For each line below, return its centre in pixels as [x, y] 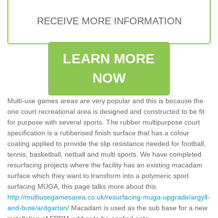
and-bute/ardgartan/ [38, 208]
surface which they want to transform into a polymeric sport [98, 175]
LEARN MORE [109, 58]
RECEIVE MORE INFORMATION [109, 21]
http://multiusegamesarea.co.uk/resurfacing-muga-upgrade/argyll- [109, 197]
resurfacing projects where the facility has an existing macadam [105, 165]
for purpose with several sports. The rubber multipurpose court [104, 122]
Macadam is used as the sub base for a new [138, 208]
